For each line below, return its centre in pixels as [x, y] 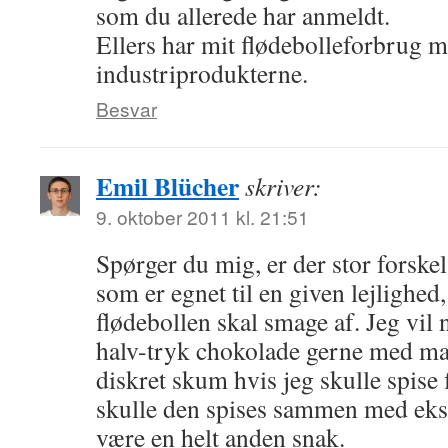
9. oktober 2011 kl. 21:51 [202, 216]
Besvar [126, 108]
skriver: [283, 186]
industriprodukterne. [202, 73]
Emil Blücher [167, 186]
